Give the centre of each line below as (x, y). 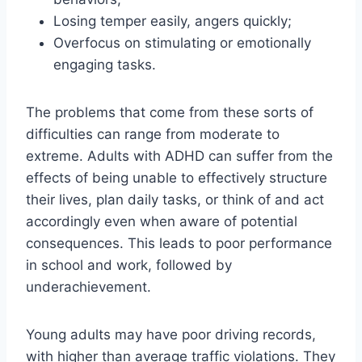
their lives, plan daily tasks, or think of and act (175, 200)
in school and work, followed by (129, 265)
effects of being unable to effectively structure (177, 178)
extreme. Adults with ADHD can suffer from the (179, 156)
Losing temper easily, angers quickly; (173, 21)
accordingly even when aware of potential (162, 222)
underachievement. (88, 287)
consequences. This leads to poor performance (179, 244)
